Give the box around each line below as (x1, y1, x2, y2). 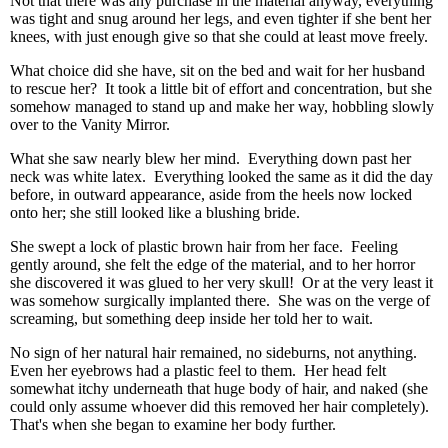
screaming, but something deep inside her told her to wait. (10, 310, 373, 327)
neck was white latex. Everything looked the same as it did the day (10, 168, 433, 185)
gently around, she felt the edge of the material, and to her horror (10, 256, 415, 273)
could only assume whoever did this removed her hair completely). (10, 398, 433, 415)
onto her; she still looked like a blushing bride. (10, 204, 300, 221)
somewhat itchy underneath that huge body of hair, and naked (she (10, 380, 428, 397)
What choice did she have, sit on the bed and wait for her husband (10, 62, 425, 79)
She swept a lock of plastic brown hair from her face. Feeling (10, 238, 398, 255)
